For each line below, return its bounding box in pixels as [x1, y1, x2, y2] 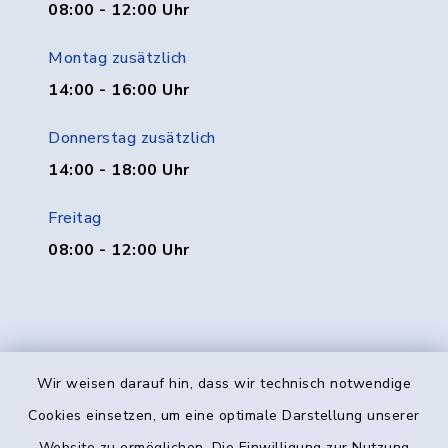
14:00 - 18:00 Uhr [48, 159, 190, 181]
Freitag [48, 207, 102, 229]
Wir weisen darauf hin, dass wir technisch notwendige [37, 374, 411, 393]
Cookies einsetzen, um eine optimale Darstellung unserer [28, 406, 420, 425]
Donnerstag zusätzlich [48, 127, 216, 149]
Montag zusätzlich [48, 47, 187, 69]
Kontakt [189, 402, 259, 426]
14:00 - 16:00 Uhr [48, 79, 190, 101]
